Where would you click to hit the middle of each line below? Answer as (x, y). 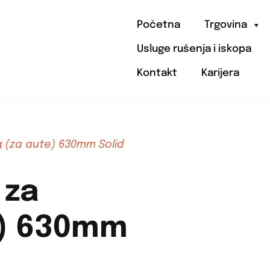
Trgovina (226, 25)
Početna (159, 25)
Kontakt (157, 74)
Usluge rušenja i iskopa (194, 49)
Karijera (221, 74)
